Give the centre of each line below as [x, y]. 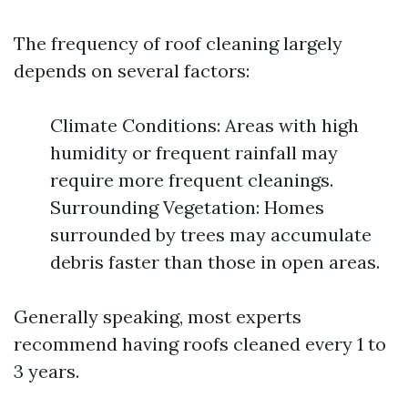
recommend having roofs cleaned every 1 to [200, 344]
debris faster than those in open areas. [215, 262]
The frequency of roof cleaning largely [178, 43]
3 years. [46, 371]
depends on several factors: [132, 71]
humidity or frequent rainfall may [194, 153]
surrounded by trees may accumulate [211, 235]
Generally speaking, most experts [158, 316]
